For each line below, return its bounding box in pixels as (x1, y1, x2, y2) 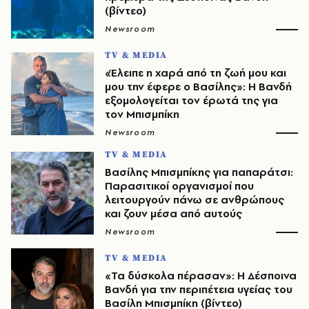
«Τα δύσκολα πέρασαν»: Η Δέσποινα (105, 268, 297, 283)
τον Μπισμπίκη (105, 107, 179, 121)
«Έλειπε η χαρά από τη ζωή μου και (105, 66, 286, 80)
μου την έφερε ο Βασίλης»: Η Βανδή (105, 79, 292, 94)
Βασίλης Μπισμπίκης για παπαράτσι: (105, 165, 293, 179)
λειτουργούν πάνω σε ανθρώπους (105, 192, 284, 207)
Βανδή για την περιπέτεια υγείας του (105, 282, 292, 297)
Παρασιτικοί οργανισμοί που (105, 179, 254, 193)
